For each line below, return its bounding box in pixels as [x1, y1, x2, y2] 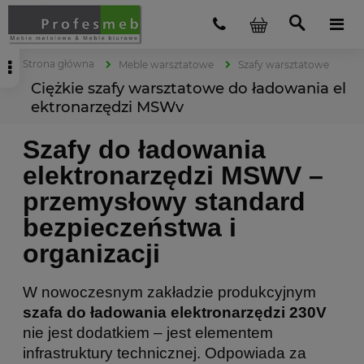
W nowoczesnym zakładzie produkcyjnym [23, 283, 316, 301]
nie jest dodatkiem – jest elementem [23, 323, 273, 341]
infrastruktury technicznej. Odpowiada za [23, 344, 306, 362]
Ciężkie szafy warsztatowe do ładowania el [31, 79, 346, 97]
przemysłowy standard [23, 187, 305, 217]
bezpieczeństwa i [23, 213, 236, 243]
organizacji [23, 239, 160, 269]
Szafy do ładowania [23, 135, 266, 165]
